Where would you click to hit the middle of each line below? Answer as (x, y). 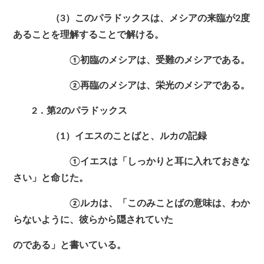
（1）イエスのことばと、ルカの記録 (110, 136)
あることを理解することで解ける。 (89, 35)
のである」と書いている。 (70, 245)
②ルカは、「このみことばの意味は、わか (132, 204)
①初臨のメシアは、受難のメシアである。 (132, 60)
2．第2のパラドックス (70, 111)
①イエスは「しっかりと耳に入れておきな (132, 162)
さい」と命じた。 (51, 178)
